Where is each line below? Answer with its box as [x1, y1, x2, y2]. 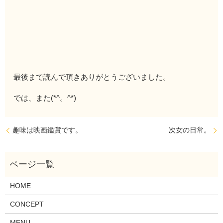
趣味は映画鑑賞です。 [12, 126, 82, 134]
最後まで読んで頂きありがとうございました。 [13, 72, 171, 81]
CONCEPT [9, 200, 44, 209]
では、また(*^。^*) [13, 93, 77, 102]
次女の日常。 [169, 126, 211, 134]
